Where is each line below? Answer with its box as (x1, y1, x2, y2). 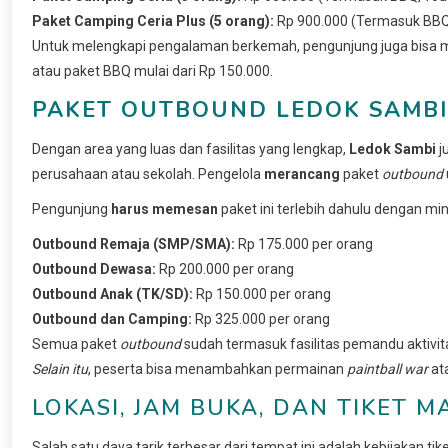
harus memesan (111, 200, 218, 217)
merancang (264, 165, 340, 182)
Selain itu (32, 360, 88, 377)
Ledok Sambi (349, 140, 436, 157)
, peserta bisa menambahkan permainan (88, 360, 347, 377)
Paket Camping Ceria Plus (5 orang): (32, 12, 274, 29)
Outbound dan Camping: (32, 310, 192, 327)
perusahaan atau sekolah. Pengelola (32, 165, 264, 182)
